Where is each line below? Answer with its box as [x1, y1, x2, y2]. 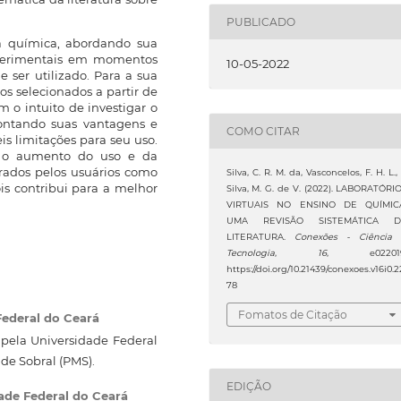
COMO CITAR [226, 124, 300, 138]
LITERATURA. [226, 232, 294, 243]
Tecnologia [226, 248, 275, 259]
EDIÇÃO [226, 379, 271, 393]
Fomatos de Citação [237, 308, 347, 322]
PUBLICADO [226, 14, 295, 29]
